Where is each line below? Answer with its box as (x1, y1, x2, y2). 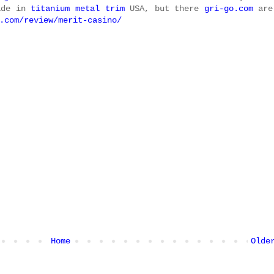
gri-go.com (204, 4, 253, 14)
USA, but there (124, 4, 204, 14)
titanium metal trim (31, 4, 125, 14)
